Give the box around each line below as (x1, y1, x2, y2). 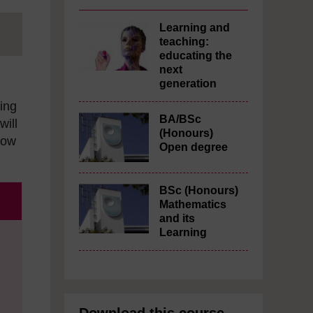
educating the (159, 50, 232, 61)
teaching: (159, 36, 209, 48)
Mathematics (159, 198, 226, 210)
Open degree (159, 141, 228, 153)
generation (159, 78, 217, 89)
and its (159, 212, 195, 224)
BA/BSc (159, 113, 201, 125)
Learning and (159, 22, 230, 34)
